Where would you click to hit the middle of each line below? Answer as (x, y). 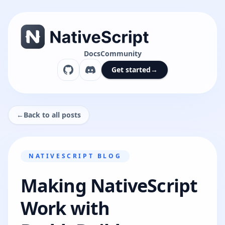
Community (121, 53)
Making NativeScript (109, 186)
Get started (131, 70)
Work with (65, 208)
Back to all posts (52, 115)
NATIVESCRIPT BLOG (75, 156)
